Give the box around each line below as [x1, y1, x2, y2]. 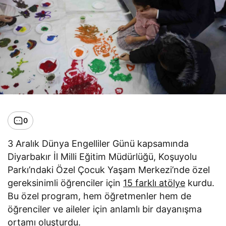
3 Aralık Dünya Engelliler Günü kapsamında [8, 138, 189, 149]
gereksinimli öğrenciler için [8, 177, 124, 188]
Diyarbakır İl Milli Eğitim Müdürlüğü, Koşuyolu [8, 151, 197, 162]
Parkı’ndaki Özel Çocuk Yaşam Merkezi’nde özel [8, 164, 210, 175]
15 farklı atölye [123, 177, 186, 188]
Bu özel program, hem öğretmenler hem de [8, 190, 192, 201]
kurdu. [185, 177, 215, 188]
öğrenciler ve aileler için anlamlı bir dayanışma [8, 203, 202, 214]
